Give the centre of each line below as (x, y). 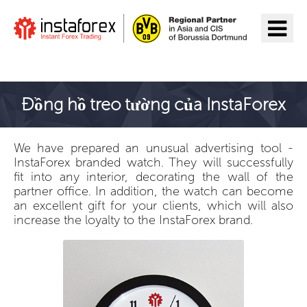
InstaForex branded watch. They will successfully (153, 162)
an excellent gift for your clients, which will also (153, 205)
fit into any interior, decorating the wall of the (153, 176)
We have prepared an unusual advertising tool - (153, 148)
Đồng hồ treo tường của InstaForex (153, 104)
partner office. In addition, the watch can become (153, 191)
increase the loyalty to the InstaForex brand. (133, 220)
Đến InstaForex (80, 60)
